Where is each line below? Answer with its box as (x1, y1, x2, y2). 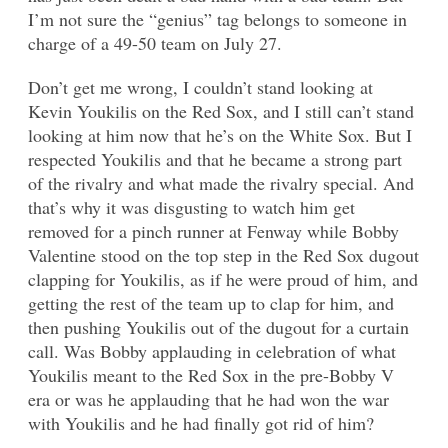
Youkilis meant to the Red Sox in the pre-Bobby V (28, 363, 394, 388)
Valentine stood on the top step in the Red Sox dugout (28, 243, 419, 268)
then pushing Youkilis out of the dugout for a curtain (28, 315, 409, 340)
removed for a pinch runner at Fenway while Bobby (28, 219, 399, 244)
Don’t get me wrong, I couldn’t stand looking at (28, 75, 373, 100)
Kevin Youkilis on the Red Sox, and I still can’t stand (28, 99, 414, 124)
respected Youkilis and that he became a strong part (28, 147, 402, 172)
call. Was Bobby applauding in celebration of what (28, 339, 396, 364)
